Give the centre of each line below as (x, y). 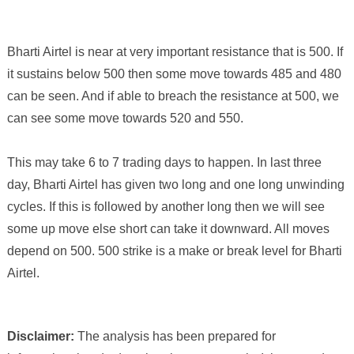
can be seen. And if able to (82, 96)
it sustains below (55, 73)
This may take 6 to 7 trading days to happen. (132, 162)
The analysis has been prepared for (175, 336)
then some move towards (199, 73)
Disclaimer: (41, 336)
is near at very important (141, 51)
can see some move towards (88, 118)
